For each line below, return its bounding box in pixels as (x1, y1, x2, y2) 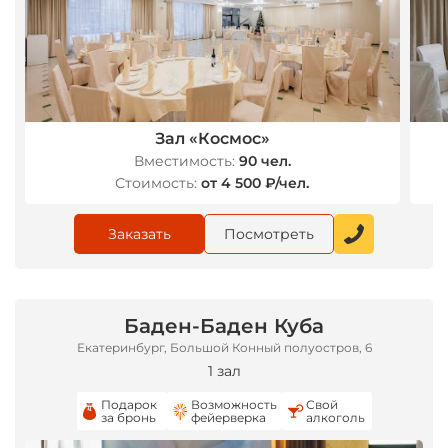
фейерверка (190, 410, 266, 425)
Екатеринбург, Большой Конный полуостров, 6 (76, 340, 372, 355)
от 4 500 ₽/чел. (201, 174, 310, 192)
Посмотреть (224, 225, 314, 243)
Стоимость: (115, 174, 198, 192)
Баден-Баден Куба (124, 314, 324, 338)
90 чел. (238, 152, 291, 170)
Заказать (107, 225, 171, 243)
